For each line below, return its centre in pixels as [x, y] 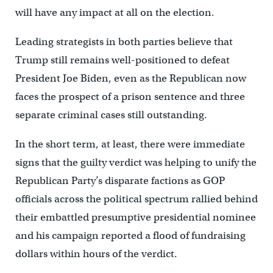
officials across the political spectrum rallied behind [136, 199]
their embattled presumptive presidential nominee [135, 218]
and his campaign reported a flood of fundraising [130, 236]
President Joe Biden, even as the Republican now [130, 79]
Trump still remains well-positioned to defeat [122, 60]
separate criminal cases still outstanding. [111, 115]
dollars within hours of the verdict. [96, 254]
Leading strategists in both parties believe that [124, 42]
